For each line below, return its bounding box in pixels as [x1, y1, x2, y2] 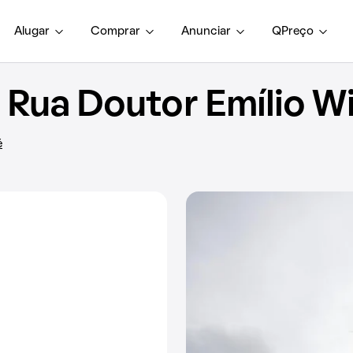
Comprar [91, 25, 140, 37]
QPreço [272, 25, 314, 37]
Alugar [14, 25, 50, 37]
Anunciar [181, 25, 231, 37]
